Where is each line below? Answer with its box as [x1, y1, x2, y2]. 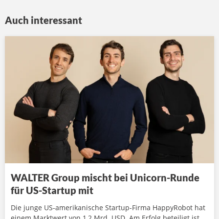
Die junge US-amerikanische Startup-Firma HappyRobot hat [11, 203, 205, 212]
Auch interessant [5, 14, 82, 26]
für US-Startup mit [11, 184, 93, 196]
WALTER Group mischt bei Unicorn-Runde [11, 172, 199, 183]
